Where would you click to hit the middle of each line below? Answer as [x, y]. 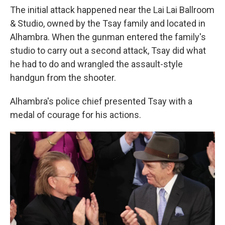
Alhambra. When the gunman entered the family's [108, 37]
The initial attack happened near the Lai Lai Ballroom [112, 10]
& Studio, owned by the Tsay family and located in [108, 24]
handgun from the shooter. [63, 78]
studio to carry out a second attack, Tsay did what [108, 51]
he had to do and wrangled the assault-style [96, 64]
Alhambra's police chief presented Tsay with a [101, 101]
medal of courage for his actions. [76, 115]
